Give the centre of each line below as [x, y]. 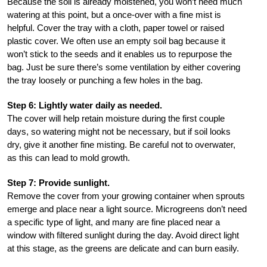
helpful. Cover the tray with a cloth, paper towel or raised [116, 27]
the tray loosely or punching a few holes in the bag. [105, 80]
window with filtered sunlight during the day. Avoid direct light [123, 235]
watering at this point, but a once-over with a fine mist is [114, 14]
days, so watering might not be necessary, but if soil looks [119, 131]
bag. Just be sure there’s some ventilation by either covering [124, 67]
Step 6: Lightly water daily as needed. [85, 105]
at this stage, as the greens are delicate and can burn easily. [123, 248]
